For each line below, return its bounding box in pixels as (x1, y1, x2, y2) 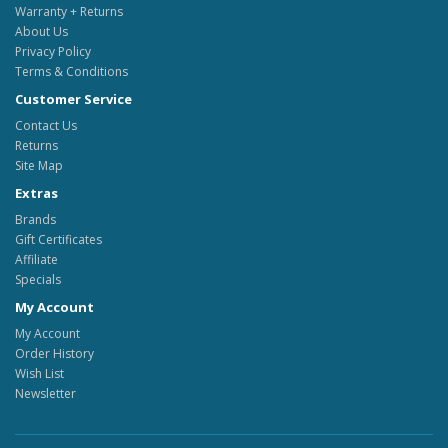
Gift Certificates (15, 231, 102, 248)
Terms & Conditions (15, 63, 128, 80)
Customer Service (15, 90, 132, 108)
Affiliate (15, 251, 58, 268)
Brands (15, 211, 56, 228)
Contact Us (15, 117, 77, 134)
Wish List (15, 365, 64, 382)
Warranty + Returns (15, 3, 123, 20)
